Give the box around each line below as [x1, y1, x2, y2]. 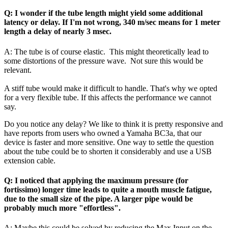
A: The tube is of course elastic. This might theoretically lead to [4, 47, 209, 56]
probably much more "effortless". [4, 204, 121, 213]
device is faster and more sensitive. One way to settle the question [4, 137, 214, 147]
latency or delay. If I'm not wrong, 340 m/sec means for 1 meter [4, 18, 220, 27]
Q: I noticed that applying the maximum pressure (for [4, 176, 188, 185]
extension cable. [4, 156, 55, 165]
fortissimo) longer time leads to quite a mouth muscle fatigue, [4, 185, 212, 194]
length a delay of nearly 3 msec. [4, 27, 111, 36]
